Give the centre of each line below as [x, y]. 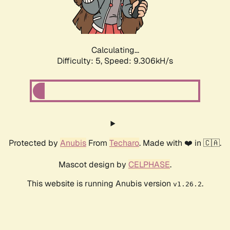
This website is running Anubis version [100, 184]
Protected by [34, 143]
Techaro [124, 143]
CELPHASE [149, 165]
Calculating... [115, 50]
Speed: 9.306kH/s [139, 61]
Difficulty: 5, [81, 61]
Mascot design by [93, 165]
